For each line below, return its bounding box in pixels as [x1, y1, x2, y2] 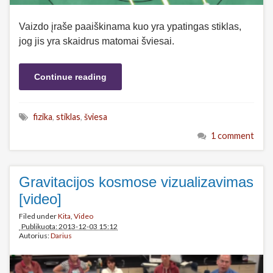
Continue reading [34, 71, 107, 82]
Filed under [19, 211, 58, 221]
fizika [33, 111, 52, 122]
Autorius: [19, 230, 51, 240]
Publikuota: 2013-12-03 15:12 [19, 221, 118, 231]
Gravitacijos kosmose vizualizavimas [19, 173, 253, 190]
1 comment [211, 130, 254, 141]
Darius [51, 230, 72, 240]
